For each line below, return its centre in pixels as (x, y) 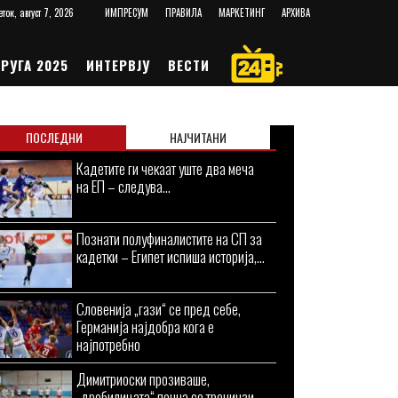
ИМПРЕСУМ (126, 12)
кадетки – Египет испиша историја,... (171, 256)
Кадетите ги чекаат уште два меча (165, 168)
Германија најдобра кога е (145, 326)
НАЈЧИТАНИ (199, 137)
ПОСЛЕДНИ (55, 137)
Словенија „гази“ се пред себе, (159, 309)
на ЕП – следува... (123, 186)
